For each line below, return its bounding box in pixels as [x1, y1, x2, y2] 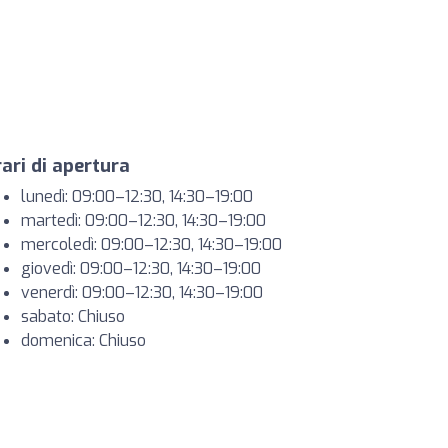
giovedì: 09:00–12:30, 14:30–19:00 [21, 258, 261, 279]
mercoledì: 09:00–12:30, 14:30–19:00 [21, 234, 282, 255]
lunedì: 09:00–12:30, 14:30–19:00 [21, 186, 253, 207]
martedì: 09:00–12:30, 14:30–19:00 [21, 210, 266, 231]
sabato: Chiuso [21, 306, 125, 327]
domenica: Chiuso [21, 330, 146, 351]
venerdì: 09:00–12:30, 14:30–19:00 [21, 282, 263, 303]
